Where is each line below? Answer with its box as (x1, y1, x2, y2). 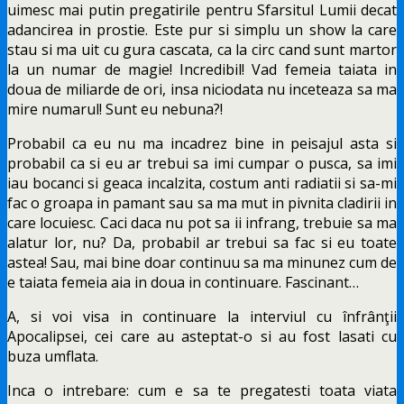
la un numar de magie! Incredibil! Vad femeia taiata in (7, 59, 397, 79)
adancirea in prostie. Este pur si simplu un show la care (7, 19, 397, 40)
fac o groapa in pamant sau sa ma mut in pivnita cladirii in (7, 192, 397, 213)
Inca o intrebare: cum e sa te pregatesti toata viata (7, 380, 397, 400)
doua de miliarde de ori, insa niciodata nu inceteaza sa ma (7, 78, 397, 99)
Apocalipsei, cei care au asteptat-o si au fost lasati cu (7, 326, 397, 346)
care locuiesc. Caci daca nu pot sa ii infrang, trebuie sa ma (7, 212, 397, 233)
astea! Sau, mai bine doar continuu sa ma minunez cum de (7, 252, 397, 272)
